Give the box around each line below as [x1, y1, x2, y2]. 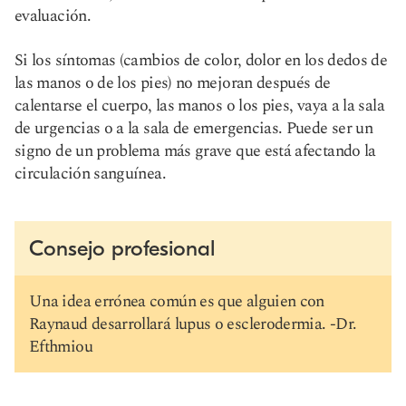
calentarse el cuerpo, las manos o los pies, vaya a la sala [14, 93, 384, 118]
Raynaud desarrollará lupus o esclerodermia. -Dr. [29, 312, 357, 336]
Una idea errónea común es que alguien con [29, 289, 324, 314]
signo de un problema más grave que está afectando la [14, 139, 376, 163]
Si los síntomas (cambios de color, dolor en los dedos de [14, 48, 388, 72]
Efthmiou [29, 334, 92, 359]
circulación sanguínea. [14, 161, 166, 186]
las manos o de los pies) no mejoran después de [14, 71, 331, 95]
